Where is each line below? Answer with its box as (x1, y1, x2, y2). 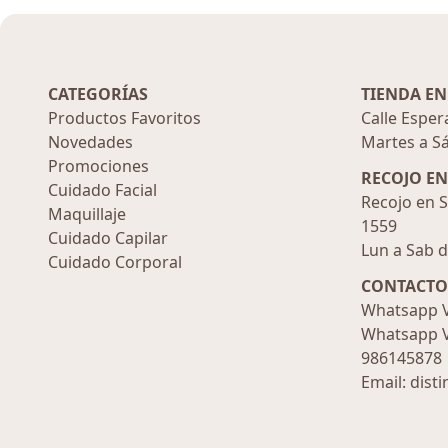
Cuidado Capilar (48, 227, 168, 249)
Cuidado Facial (48, 179, 157, 201)
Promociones (48, 155, 149, 177)
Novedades (48, 131, 133, 153)
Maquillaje (48, 203, 126, 225)
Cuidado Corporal (48, 251, 182, 273)
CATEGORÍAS (48, 83, 148, 105)
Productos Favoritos (48, 107, 201, 129)
